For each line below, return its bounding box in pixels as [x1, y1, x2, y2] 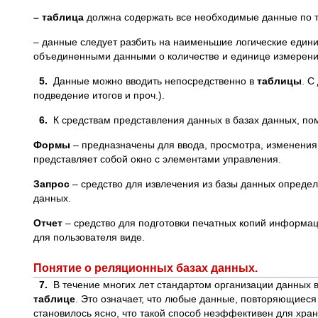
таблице [33, 293, 75, 305]
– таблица [33, 11, 84, 23]
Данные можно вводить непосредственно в [50, 75, 257, 87]
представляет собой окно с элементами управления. [33, 153, 281, 165]
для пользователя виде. [33, 231, 145, 243]
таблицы [257, 75, 302, 87]
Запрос [33, 178, 70, 190]
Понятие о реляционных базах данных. [33, 262, 258, 274]
